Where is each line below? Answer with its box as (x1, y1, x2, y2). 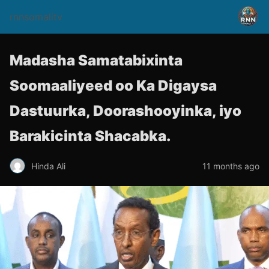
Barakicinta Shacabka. (10, 127, 171, 145)
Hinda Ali (31, 160, 65, 171)
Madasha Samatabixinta (10, 52, 183, 69)
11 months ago (202, 160, 259, 171)
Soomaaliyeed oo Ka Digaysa (10, 77, 217, 94)
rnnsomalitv (10, 11, 62, 23)
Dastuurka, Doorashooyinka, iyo (10, 102, 241, 119)
